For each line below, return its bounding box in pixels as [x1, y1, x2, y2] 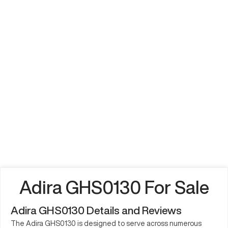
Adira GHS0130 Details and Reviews [11, 205, 182, 216]
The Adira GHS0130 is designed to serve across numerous [11, 219, 202, 227]
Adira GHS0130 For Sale [19, 178, 209, 196]
